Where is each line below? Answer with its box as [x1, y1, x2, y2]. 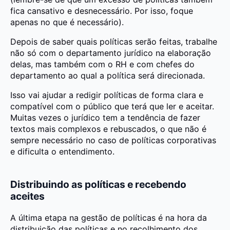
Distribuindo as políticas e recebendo [10, 178, 186, 191]
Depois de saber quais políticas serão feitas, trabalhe [10, 36, 217, 47]
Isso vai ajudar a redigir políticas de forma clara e [10, 89, 203, 100]
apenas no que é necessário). [10, 16, 124, 27]
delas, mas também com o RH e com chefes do [10, 59, 195, 69]
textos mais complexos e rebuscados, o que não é [10, 123, 206, 134]
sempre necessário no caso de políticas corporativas [10, 135, 216, 145]
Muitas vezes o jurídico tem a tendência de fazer [10, 112, 200, 123]
